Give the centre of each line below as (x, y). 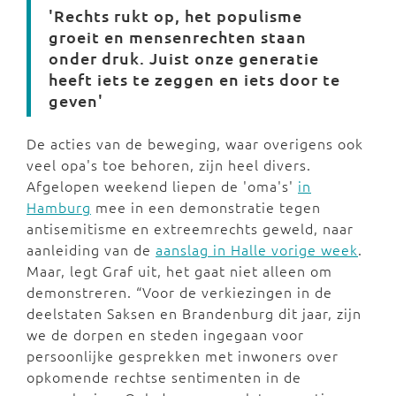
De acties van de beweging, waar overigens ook (195, 144)
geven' (76, 101)
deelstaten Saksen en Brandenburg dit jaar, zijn (194, 313)
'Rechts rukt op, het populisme (175, 16)
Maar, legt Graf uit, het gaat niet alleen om (179, 271)
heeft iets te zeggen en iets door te (194, 80)
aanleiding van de (91, 250)
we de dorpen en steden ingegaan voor (165, 335)
